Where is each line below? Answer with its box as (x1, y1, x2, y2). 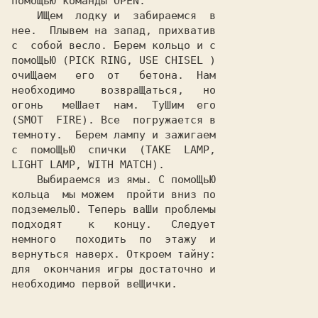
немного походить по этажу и (11, 233, 216, 246)
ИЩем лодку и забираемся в (11, 9, 37, 22)
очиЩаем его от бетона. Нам (11, 69, 216, 82)
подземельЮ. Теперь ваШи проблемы (11, 203, 216, 216)
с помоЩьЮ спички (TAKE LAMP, (11, 143, 216, 156)
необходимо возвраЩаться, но (11, 84, 216, 97)
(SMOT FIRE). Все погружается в (11, 114, 216, 126)
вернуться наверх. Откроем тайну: (11, 248, 216, 261)
